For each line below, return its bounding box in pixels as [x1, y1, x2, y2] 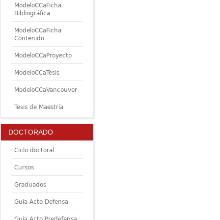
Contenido [14, 34, 44, 42]
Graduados [14, 181, 46, 189]
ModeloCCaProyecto [14, 52, 72, 59]
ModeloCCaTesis [14, 69, 59, 76]
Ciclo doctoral [14, 147, 54, 154]
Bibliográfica [14, 9, 50, 17]
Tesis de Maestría [14, 103, 63, 110]
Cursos [14, 164, 34, 171]
